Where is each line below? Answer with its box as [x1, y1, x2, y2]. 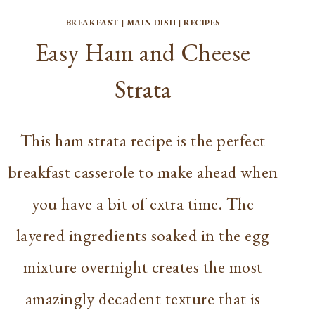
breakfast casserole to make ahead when [7, 160, 278, 183]
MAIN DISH [126, 16, 176, 28]
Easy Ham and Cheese [34, 36, 251, 68]
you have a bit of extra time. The [32, 192, 255, 214]
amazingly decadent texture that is [25, 287, 261, 309]
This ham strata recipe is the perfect [20, 129, 266, 151]
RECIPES [183, 16, 221, 28]
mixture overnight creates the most [23, 255, 263, 278]
